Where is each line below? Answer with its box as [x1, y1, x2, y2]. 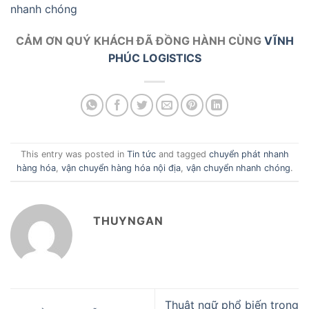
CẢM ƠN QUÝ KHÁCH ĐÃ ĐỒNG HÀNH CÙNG [15, 33, 264, 48]
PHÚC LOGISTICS [108, 50, 201, 65]
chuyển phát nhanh [208, 148, 289, 159]
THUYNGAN [93, 213, 163, 228]
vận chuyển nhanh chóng [186, 162, 290, 173]
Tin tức [126, 148, 156, 159]
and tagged [155, 148, 209, 159]
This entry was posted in [20, 148, 127, 159]
